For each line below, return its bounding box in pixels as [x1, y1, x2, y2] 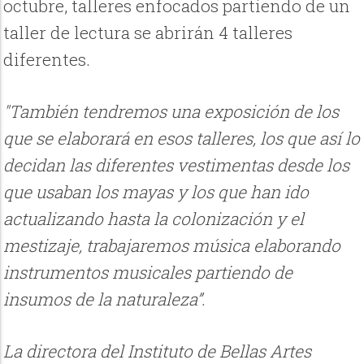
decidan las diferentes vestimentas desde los [3, 154, 350, 177]
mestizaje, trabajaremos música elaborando [3, 234, 341, 258]
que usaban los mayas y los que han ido [3, 180, 310, 204]
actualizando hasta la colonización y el [3, 207, 305, 231]
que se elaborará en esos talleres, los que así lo [3, 127, 361, 150]
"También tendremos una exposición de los [3, 100, 340, 123]
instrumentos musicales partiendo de [3, 261, 293, 284]
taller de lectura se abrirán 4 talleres [3, 20, 293, 44]
